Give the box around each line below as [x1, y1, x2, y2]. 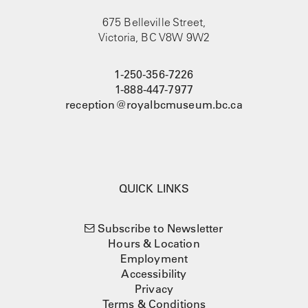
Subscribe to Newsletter [97, 221, 223, 236]
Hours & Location [108, 236, 200, 251]
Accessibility [121, 267, 187, 281]
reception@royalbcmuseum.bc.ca [65, 98, 243, 112]
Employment [120, 252, 188, 266]
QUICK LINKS [118, 181, 190, 196]
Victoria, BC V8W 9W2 [98, 30, 210, 45]
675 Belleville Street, [102, 15, 206, 30]
